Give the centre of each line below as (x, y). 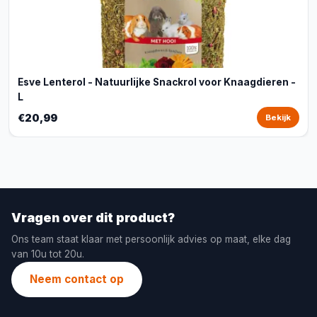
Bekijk (278, 117)
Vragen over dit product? (93, 218)
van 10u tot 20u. (48, 254)
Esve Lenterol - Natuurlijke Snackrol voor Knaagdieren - (157, 82)
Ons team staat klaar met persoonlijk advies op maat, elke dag (151, 239)
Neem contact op (77, 279)
